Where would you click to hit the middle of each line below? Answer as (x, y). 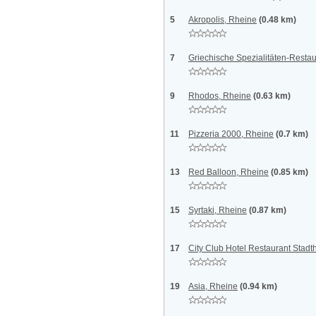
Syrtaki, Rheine (218, 210)
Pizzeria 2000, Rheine (231, 134)
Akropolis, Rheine (223, 20)
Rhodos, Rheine (220, 96)
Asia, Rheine (213, 286)
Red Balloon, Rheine (229, 172)
